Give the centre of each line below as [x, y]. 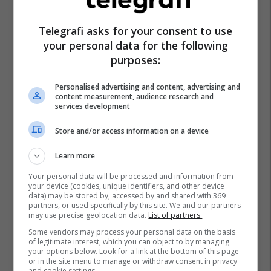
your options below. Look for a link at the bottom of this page [134, 251]
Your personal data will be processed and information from [131, 176]
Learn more [75, 156]
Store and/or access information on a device [132, 131]
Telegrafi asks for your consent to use [135, 31]
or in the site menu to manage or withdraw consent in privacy [133, 261]
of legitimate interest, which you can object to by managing [129, 242]
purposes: [135, 60]
